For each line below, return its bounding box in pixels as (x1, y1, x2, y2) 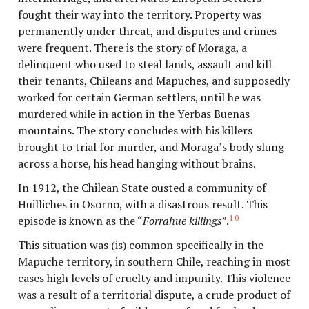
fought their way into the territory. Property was (18, 6, 262, 22)
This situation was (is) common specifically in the (18, 237, 264, 253)
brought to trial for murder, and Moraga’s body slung (18, 139, 285, 154)
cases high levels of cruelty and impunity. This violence (18, 270, 291, 286)
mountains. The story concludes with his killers (18, 122, 253, 138)
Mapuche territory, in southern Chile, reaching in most (18, 254, 291, 270)
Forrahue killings (143, 213, 223, 229)
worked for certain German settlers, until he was (18, 89, 261, 105)
